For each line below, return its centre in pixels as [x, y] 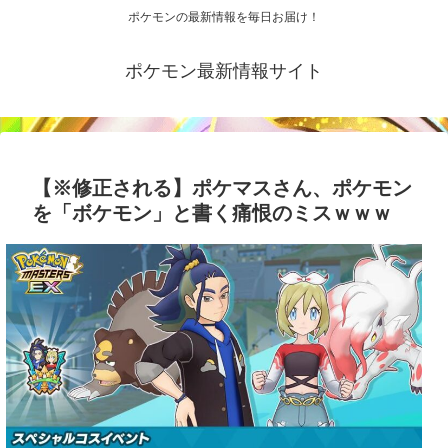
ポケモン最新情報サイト [224, 71]
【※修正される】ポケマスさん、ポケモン [222, 188]
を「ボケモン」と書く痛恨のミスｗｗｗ [212, 213]
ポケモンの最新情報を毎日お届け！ [224, 17]
